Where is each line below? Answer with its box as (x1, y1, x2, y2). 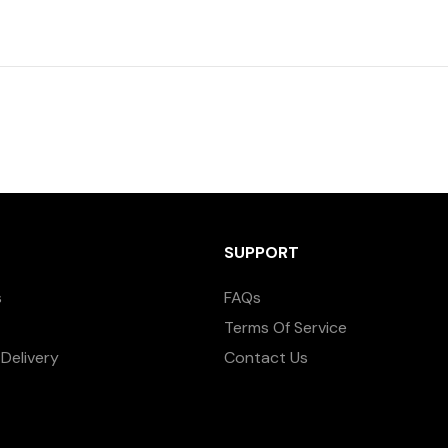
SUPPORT (224, 241, 299, 263)
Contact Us (224, 346, 308, 368)
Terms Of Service (224, 316, 347, 338)
